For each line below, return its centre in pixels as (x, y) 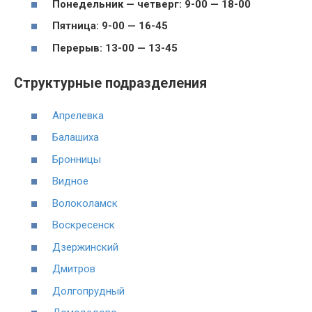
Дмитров (74, 269)
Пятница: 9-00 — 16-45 (110, 26)
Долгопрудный (88, 291)
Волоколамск (85, 203)
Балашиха (76, 137)
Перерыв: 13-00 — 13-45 (115, 48)
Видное (70, 181)
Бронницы (77, 159)
